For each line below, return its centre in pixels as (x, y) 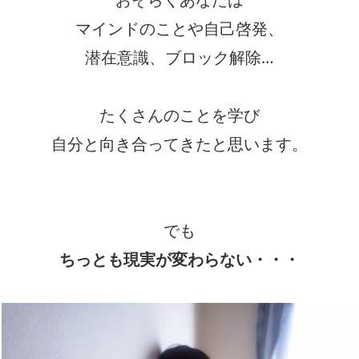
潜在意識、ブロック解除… (179, 57)
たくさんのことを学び (179, 115)
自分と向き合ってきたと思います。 (179, 144)
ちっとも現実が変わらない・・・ (179, 259)
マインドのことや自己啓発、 (179, 28)
